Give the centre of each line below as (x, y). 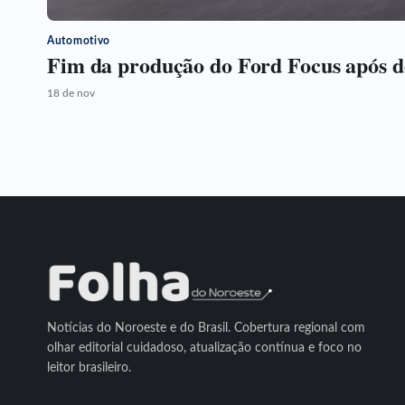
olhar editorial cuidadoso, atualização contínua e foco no (204, 348)
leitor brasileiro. (89, 367)
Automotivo (79, 40)
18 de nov (71, 93)
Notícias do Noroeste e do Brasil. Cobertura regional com (206, 328)
